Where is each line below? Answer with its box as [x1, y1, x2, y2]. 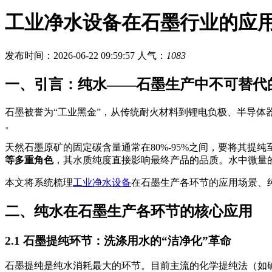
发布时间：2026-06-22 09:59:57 [5, 50, 135, 61]
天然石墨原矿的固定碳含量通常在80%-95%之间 [5, 141, 208, 152]
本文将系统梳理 [5, 177, 73, 188]
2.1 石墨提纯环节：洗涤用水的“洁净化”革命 [5, 234, 231, 247]
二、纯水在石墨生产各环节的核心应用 [5, 203, 253, 219]
